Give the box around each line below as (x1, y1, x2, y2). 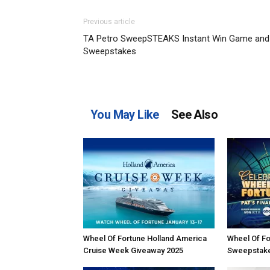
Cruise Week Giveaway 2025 (83, 246, 183, 255)
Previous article (83, 17, 135, 26)
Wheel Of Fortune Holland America (83, 234, 207, 243)
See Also (171, 107, 218, 122)
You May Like (90, 107, 159, 122)
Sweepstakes (83, 46, 136, 57)
